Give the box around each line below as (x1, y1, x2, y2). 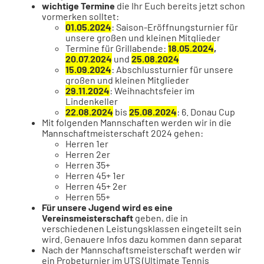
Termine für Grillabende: (65, 42, 168, 54)
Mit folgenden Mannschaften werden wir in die (41, 117, 232, 128)
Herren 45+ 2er (65, 180, 127, 192)
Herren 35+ (65, 159, 110, 170)
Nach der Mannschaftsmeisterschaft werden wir (41, 244, 241, 255)
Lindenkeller (65, 95, 118, 107)
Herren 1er (65, 138, 108, 149)
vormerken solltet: (41, 11, 119, 22)
